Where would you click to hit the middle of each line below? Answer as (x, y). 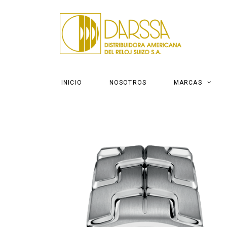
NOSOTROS (128, 83)
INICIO (71, 83)
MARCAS (188, 83)
